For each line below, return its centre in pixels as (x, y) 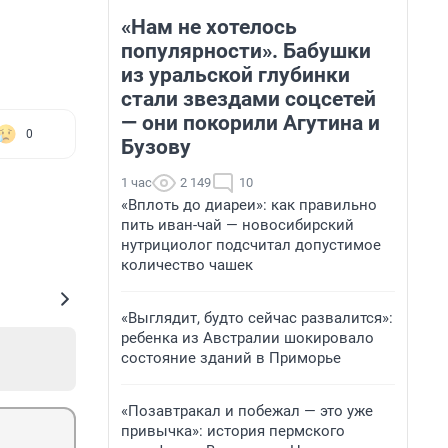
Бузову (156, 147)
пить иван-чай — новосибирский (237, 225)
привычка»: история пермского (233, 431)
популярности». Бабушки (246, 51)
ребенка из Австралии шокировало (247, 338)
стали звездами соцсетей (248, 99)
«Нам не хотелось (209, 27)
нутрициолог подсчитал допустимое (251, 245)
